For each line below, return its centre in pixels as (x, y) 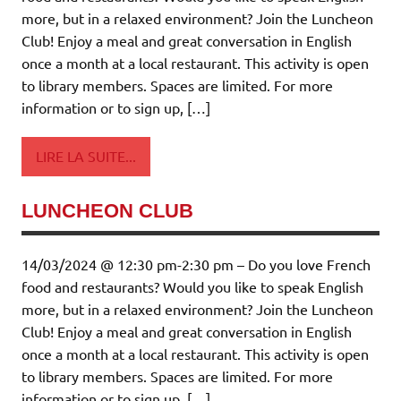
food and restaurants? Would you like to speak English (192, 286)
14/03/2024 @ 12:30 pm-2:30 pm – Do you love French (196, 264)
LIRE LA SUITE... (86, 156)
